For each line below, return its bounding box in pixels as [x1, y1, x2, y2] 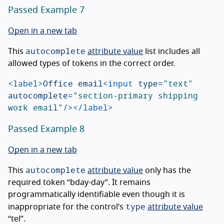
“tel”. [8, 214, 25, 223]
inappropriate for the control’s [8, 202, 125, 211]
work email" [8, 100, 63, 114]
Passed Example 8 [8, 124, 84, 134]
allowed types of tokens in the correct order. [8, 59, 175, 67]
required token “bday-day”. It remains [8, 178, 150, 186]
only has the [143, 166, 191, 174]
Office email [43, 76, 103, 90]
